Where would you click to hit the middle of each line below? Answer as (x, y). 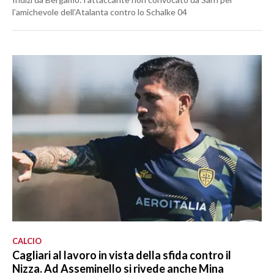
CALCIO (27, 241)
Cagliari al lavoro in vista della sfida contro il (122, 255)
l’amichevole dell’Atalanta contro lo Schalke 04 (100, 12)
